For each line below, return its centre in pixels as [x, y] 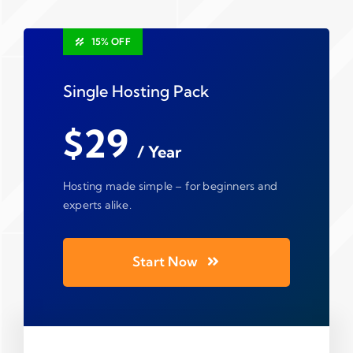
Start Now [165, 261]
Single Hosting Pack [136, 91]
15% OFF [111, 41]
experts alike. [97, 204]
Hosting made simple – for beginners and [170, 186]
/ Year [159, 151]
